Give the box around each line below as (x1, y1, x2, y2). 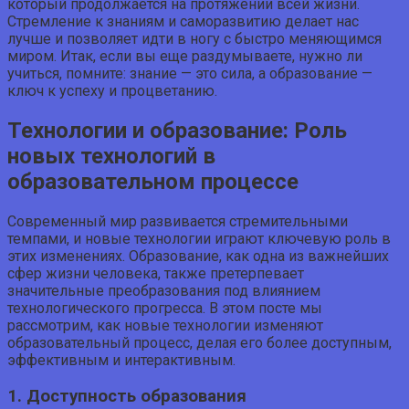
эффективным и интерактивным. (7, 351, 236, 370)
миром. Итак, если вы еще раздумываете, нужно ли (7, 47, 362, 66)
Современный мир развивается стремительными (7, 213, 348, 231)
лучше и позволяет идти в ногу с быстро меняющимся (7, 30, 382, 48)
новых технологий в (7, 143, 215, 170)
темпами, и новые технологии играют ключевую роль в (7, 230, 391, 248)
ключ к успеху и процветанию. (7, 82, 217, 100)
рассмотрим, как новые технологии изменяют (7, 317, 323, 335)
